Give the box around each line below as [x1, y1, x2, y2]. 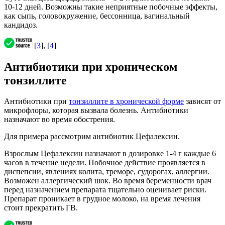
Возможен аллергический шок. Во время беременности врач [4, 176, 211, 185]
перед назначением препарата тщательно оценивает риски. [4, 185, 206, 194]
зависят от [184, 97, 221, 106]
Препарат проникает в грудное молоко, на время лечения [4, 194, 200, 203]
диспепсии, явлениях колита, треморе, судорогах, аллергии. [4, 167, 209, 176]
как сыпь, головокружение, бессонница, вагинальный [4, 11, 190, 20]
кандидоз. [4, 20, 38, 29]
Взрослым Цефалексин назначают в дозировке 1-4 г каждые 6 [4, 149, 216, 158]
